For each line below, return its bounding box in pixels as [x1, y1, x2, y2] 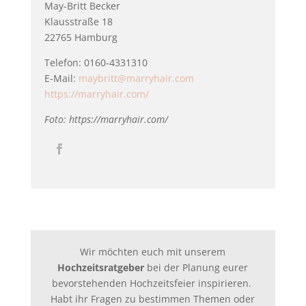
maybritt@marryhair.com [78, 72, 194, 85]
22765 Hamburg [44, 31, 117, 44]
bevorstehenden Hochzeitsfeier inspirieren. [51, 277, 254, 290]
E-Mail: [44, 72, 79, 85]
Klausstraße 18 [44, 15, 113, 28]
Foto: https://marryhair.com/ [44, 113, 168, 126]
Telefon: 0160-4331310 [44, 56, 148, 69]
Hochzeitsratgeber [57, 261, 145, 274]
